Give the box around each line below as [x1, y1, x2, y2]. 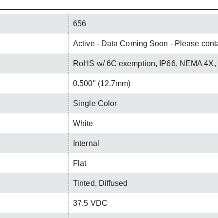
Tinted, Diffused [73, 179, 128, 187]
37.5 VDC [73, 199, 108, 207]
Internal [73, 139, 99, 147]
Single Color [73, 99, 117, 108]
